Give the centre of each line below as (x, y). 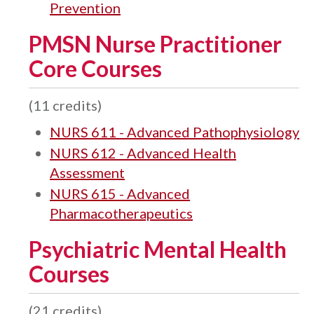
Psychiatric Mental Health (158, 249)
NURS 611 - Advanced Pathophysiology (175, 132)
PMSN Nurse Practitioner (155, 44)
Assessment (87, 172)
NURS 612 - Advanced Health (143, 153)
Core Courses (95, 68)
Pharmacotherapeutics (121, 213)
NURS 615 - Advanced (120, 193)
